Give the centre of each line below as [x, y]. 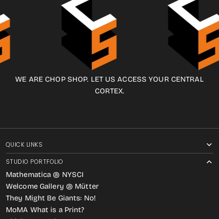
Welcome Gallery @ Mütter [52, 186]
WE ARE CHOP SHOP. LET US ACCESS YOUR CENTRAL [109, 79]
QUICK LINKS [24, 144]
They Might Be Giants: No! [51, 198]
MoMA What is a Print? [45, 210]
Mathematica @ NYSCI [45, 175]
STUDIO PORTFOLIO [35, 162]
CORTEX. [109, 91]
